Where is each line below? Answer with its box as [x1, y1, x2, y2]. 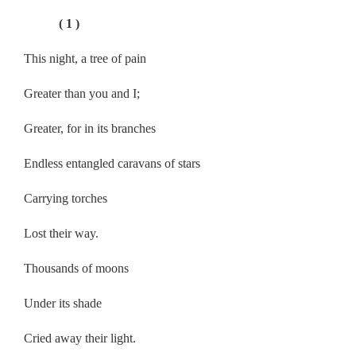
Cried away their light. [24, 331, 136, 345]
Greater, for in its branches [24, 121, 156, 135]
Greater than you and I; [24, 86, 140, 100]
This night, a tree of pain [24, 51, 146, 65]
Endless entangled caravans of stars [24, 156, 203, 170]
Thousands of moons [24, 261, 132, 275]
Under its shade [24, 296, 102, 310]
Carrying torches [24, 191, 107, 205]
